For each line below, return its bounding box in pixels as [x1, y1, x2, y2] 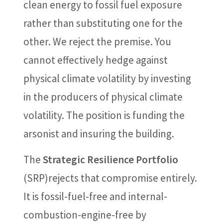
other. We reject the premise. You [23, 35, 171, 48]
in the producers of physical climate [23, 90, 183, 104]
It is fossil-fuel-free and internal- [23, 190, 167, 203]
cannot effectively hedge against [23, 53, 168, 67]
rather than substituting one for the [23, 16, 183, 30]
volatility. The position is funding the [23, 109, 185, 122]
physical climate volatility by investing [23, 72, 191, 85]
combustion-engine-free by [23, 208, 146, 222]
